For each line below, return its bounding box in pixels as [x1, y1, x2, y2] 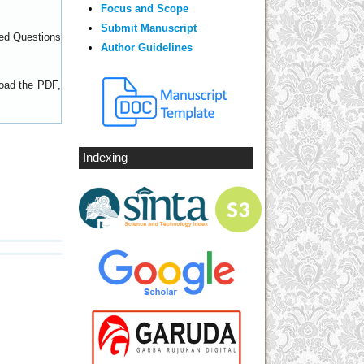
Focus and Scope [100, 2, 188, 15]
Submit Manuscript [100, 22, 197, 35]
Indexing [83, 150, 128, 164]
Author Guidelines [100, 41, 193, 54]
